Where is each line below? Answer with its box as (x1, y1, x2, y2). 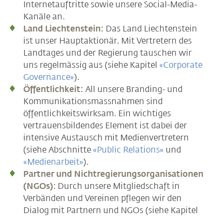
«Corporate (159, 60, 202, 70)
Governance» (23, 72, 74, 82)
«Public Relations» (93, 144, 164, 155)
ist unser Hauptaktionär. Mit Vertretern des (23, 35, 192, 46)
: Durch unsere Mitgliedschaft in (53, 181, 180, 191)
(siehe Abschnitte (23, 144, 93, 155)
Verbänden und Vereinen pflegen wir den (23, 193, 182, 203)
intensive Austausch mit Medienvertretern (23, 132, 189, 142)
